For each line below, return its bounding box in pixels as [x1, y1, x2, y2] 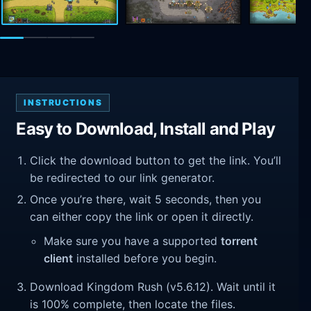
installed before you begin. [73, 251, 217, 266]
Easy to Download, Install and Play [16, 118, 275, 139]
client [44, 251, 74, 266]
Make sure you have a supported [44, 234, 221, 249]
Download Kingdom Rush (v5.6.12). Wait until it [30, 280, 276, 294]
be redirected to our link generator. [30, 171, 215, 185]
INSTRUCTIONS [24, 96, 103, 108]
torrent [221, 234, 258, 249]
